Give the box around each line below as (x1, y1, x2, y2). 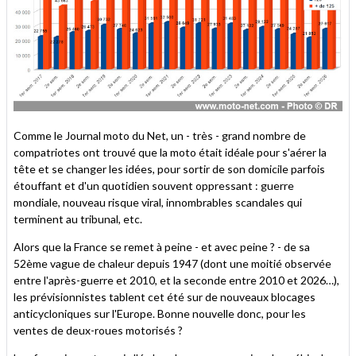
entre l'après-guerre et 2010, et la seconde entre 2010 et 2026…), (14, 273, 339, 287)
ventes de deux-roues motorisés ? (14, 323, 183, 337)
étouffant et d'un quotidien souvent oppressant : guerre (14, 178, 294, 192)
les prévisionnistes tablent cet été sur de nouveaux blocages (14, 289, 315, 304)
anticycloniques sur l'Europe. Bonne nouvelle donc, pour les (14, 306, 306, 320)
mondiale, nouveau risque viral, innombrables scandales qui (14, 195, 302, 209)
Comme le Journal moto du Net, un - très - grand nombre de (14, 128, 306, 142)
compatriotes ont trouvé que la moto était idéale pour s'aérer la (14, 145, 327, 159)
